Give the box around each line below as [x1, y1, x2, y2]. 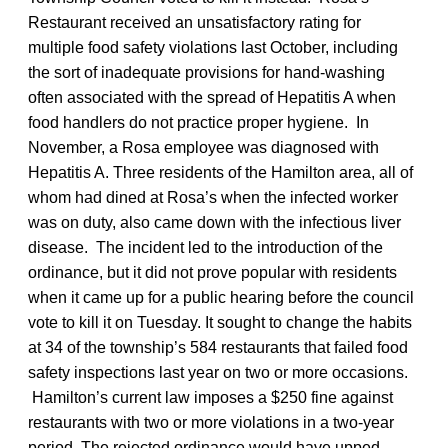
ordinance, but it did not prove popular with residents [28, 263, 397, 281]
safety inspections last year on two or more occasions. [28, 363, 408, 381]
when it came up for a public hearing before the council [28, 288, 414, 306]
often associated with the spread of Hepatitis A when [28, 88, 396, 106]
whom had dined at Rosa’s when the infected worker [28, 188, 398, 206]
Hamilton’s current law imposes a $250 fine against [28, 388, 393, 406]
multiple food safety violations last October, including [28, 38, 398, 56]
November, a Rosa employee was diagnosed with [28, 138, 379, 156]
